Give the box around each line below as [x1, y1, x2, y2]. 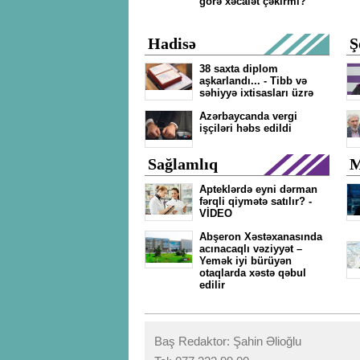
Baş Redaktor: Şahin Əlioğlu [154, 334, 301, 348]
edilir [199, 279, 225, 291]
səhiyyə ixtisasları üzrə [199, 87, 313, 99]
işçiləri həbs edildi [199, 122, 292, 134]
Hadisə [148, 35, 196, 52]
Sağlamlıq [148, 155, 218, 173]
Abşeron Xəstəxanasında [199, 231, 322, 243]
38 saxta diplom [199, 63, 278, 75]
